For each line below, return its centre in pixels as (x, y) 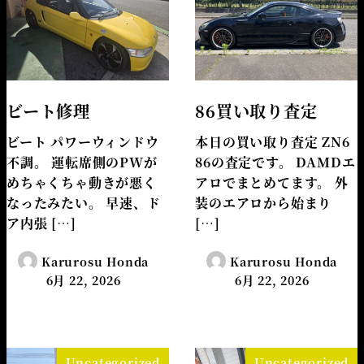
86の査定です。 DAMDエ (275, 162)
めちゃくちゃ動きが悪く (82, 183)
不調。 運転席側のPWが (82, 162)
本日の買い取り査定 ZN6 (273, 142)
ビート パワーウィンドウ (83, 142)
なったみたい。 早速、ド (84, 203)
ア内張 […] (41, 223)
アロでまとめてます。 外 (272, 183)
